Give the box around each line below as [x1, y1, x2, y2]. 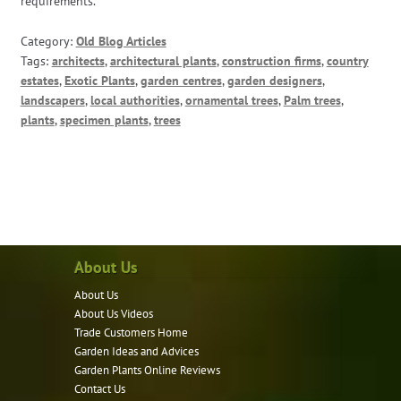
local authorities [90, 92, 180, 109]
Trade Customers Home [74, 325, 189, 341]
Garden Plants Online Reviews [74, 363, 221, 379]
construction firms [221, 53, 321, 70]
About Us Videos [74, 306, 154, 322]
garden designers [226, 73, 322, 90]
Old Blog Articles [75, 33, 166, 50]
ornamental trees [184, 92, 278, 109]
